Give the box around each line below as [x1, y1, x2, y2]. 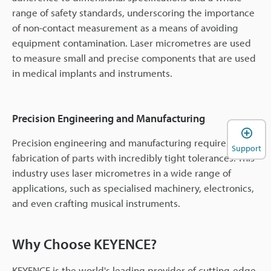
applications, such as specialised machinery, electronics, [12, 181, 254, 195]
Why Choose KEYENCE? [12, 235, 157, 253]
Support [232, 142, 261, 154]
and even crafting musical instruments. [12, 197, 180, 210]
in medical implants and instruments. [12, 67, 172, 80]
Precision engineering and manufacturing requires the [12, 136, 247, 149]
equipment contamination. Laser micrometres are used [12, 36, 251, 50]
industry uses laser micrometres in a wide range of [12, 166, 231, 180]
